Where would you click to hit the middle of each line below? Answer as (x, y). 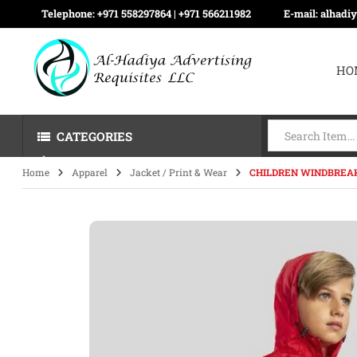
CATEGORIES (95, 136)
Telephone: (70, 14)
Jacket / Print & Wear (179, 172)
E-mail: (302, 14)
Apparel (90, 172)
